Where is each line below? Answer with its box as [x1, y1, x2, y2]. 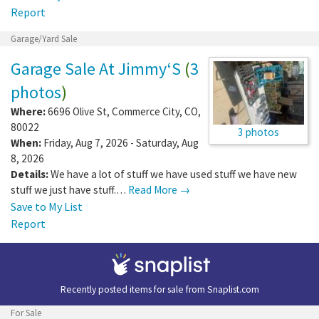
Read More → [128, 182, 190, 197]
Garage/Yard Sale [11, 32, 77, 45]
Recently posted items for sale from [60, 283, 207, 296]
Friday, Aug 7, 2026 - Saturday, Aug [41, 135, 199, 150]
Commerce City [112, 104, 179, 118]
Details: [11, 167, 48, 181]
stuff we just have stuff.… [11, 182, 128, 197]
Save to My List [11, 199, 83, 214]
